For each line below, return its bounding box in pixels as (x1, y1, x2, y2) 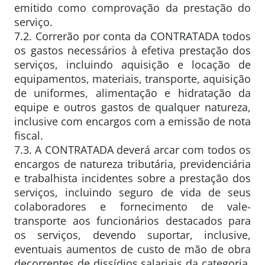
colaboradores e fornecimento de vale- (14, 199, 251, 214)
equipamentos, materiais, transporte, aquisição (14, 71, 251, 86)
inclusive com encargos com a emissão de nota (14, 114, 251, 128)
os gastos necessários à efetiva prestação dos (14, 43, 251, 57)
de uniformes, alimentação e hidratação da (14, 85, 251, 100)
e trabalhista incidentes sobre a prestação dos (14, 170, 251, 185)
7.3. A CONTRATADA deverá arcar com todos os (14, 142, 251, 157)
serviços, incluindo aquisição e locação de (14, 57, 251, 72)
